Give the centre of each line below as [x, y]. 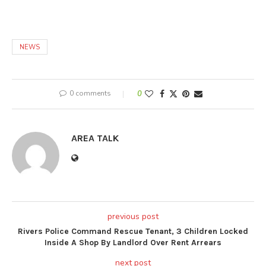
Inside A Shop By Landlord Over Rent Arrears [133, 242]
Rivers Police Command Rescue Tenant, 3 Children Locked [133, 231]
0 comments [90, 93]
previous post [133, 216]
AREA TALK [95, 138]
